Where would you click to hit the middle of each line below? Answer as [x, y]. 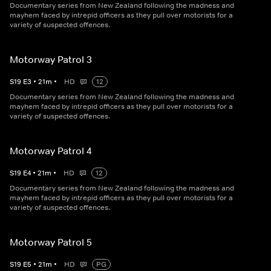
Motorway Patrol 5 [51, 242]
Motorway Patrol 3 [51, 60]
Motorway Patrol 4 [51, 151]
